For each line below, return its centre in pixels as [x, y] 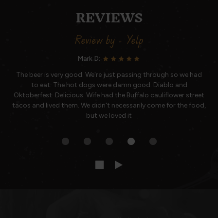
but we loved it [109, 116]
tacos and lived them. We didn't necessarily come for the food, [109, 105]
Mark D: [90, 59]
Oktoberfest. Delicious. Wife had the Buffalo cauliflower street [109, 95]
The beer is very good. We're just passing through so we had [109, 75]
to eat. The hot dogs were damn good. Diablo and [109, 85]
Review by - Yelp [109, 39]
